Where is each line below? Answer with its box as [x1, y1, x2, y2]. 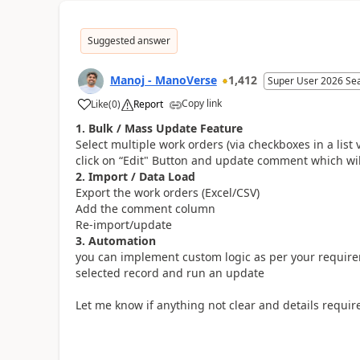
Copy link [181, 96, 222, 110]
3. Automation [75, 232, 156, 248]
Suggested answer [87, 33, 170, 47]
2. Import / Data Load [75, 168, 195, 184]
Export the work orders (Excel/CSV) [75, 184, 260, 200]
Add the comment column [75, 200, 215, 216]
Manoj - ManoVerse [109, 72, 217, 88]
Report [133, 96, 163, 111]
